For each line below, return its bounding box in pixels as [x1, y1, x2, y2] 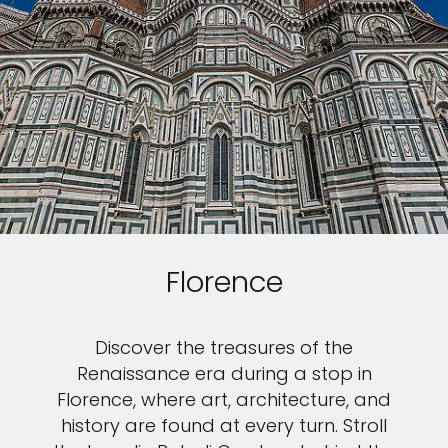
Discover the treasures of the [95, 335, 353, 361]
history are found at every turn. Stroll [61, 413, 387, 439]
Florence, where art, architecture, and [57, 387, 391, 413]
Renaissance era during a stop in [76, 361, 372, 387]
